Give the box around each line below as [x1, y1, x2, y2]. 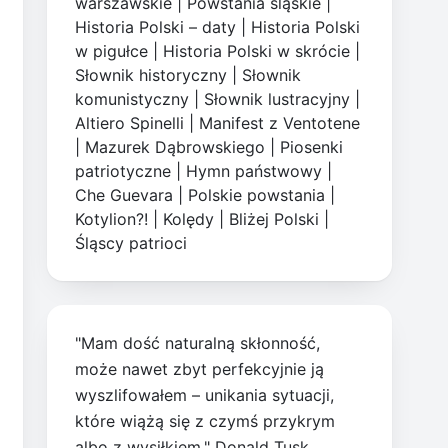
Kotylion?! [75, 209, 149, 230]
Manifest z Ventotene [199, 113, 361, 134]
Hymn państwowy [186, 161, 323, 182]
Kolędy [163, 209, 215, 230]
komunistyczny [75, 89, 190, 110]
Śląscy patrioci [75, 233, 188, 254]
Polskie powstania [188, 185, 326, 206]
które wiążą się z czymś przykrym [75, 411, 336, 432]
